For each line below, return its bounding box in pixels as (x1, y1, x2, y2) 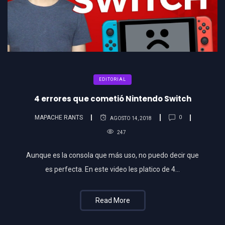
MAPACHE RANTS (34, 114, 83, 122)
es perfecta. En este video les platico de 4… (45, 165, 180, 173)
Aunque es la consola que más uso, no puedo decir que (26, 151, 199, 159)
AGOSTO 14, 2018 (109, 116, 152, 122)
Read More (95, 196, 130, 204)
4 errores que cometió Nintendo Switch (34, 93, 191, 104)
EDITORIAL (99, 76, 126, 82)
